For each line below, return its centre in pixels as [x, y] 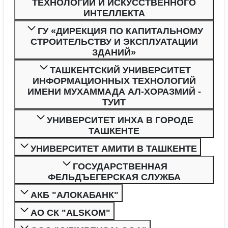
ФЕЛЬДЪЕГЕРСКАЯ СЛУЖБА [114, 177]
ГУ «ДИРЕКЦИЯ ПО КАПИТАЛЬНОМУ [120, 31]
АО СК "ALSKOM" [70, 212]
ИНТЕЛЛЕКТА [114, 13]
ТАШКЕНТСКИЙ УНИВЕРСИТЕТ [120, 70]
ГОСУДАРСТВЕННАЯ [120, 166]
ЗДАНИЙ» [114, 52]
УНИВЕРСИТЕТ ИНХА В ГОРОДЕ [120, 120]
